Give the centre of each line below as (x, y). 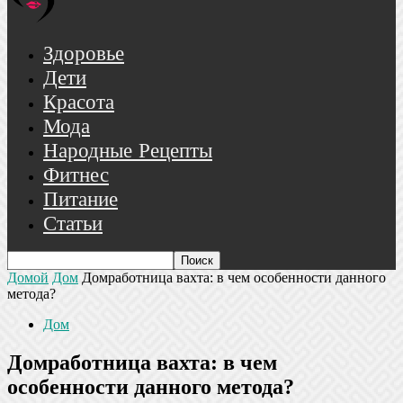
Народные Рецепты (128, 152)
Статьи (73, 224)
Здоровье (84, 54)
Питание (81, 200)
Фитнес (76, 176)
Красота (79, 103)
